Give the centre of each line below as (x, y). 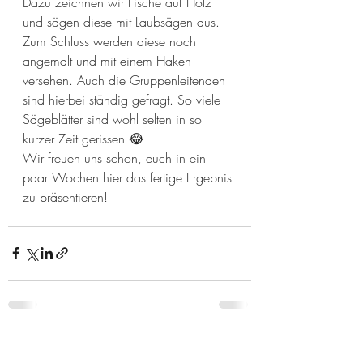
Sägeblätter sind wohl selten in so (114, 119)
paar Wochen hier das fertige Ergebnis (129, 177)
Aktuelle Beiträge (59, 347)
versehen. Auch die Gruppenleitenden (126, 80)
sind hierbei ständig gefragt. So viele (124, 99)
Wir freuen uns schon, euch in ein (116, 158)
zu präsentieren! (65, 196)
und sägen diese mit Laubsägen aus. (123, 21)
